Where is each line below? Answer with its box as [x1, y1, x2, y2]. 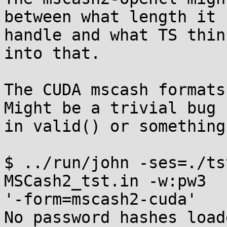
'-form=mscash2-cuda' [4, 190, 197, 208]
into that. [4, 44, 100, 62]
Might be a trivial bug [4, 99, 225, 117]
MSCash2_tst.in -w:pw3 [4, 172, 216, 190]
